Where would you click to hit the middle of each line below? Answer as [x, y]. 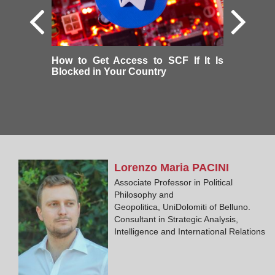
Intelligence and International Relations [190, 231]
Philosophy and [144, 194]
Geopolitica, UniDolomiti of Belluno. [183, 207]
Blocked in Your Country [109, 71]
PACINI [211, 167]
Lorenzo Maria [153, 167]
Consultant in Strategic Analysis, [176, 219]
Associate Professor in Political [174, 182]
